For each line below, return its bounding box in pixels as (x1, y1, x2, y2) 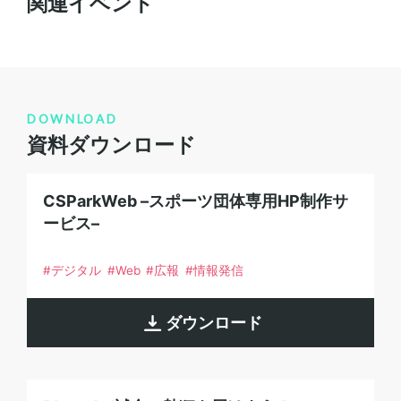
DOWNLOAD (26, 111, 118, 126)
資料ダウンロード (26, 132, 196, 157)
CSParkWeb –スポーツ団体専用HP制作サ (42, 191, 348, 210)
